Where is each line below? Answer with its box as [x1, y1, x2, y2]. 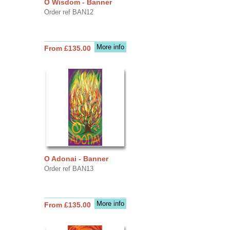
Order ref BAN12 [44, 8, 93, 16]
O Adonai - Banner [44, 154, 108, 163]
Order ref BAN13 [44, 164, 93, 172]
